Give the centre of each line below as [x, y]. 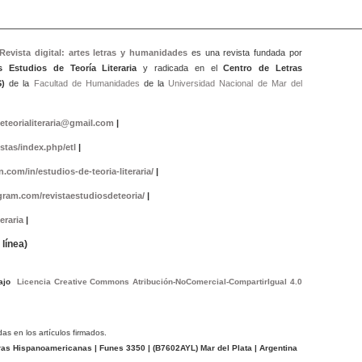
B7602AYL [175, 347]
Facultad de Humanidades [86, 83]
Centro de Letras [263, 67]
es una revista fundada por [244, 52]
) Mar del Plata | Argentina [246, 347]
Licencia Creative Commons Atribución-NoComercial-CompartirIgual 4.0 [159, 281]
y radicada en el [183, 67]
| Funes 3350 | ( [123, 347]
